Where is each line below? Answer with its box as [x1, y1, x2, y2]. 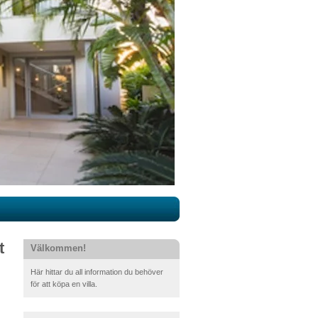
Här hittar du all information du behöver [31, 268, 163, 276]
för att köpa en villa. [31, 280, 97, 288]
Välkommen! [31, 243, 86, 253]
